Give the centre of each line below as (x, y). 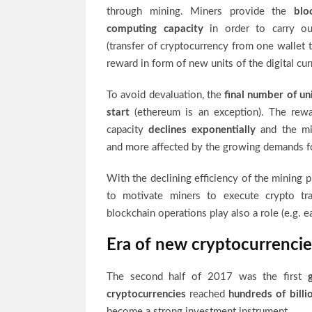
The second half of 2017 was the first (207, 277)
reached (209, 294)
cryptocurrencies (148, 294)
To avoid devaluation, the (166, 95)
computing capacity (155, 29)
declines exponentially (205, 130)
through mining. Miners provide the (197, 11)
